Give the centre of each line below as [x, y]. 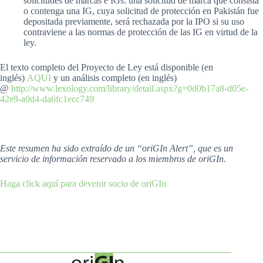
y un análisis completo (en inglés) [114, 78]
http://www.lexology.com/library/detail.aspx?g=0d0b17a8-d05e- [130, 88]
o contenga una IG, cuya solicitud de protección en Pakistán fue [141, 11]
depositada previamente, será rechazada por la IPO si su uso [134, 21]
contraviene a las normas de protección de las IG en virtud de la [141, 32]
